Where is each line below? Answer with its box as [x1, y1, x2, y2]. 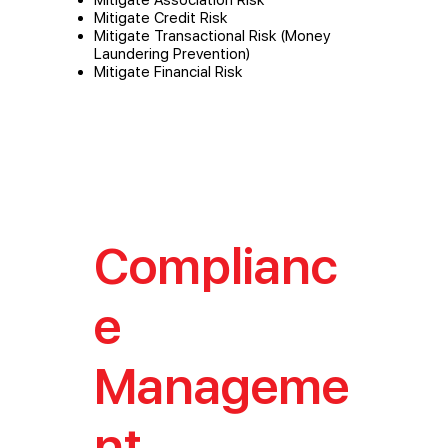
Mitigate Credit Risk [94, 8, 227, 27]
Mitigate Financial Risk [94, 62, 242, 81]
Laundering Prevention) [94, 44, 250, 63]
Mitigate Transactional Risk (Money [94, 26, 331, 45]
